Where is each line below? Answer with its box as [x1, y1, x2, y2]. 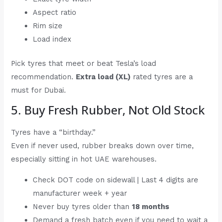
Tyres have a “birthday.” [11, 128, 96, 137]
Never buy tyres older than [33, 202, 132, 211]
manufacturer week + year [33, 188, 127, 198]
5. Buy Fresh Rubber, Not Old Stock [11, 102, 205, 118]
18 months [132, 202, 170, 211]
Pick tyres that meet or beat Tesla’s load [11, 58, 157, 68]
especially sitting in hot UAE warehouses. [11, 155, 157, 164]
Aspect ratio [33, 7, 77, 17]
